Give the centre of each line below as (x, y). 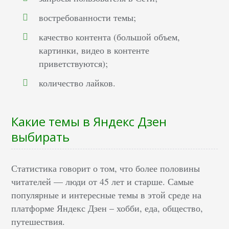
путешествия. (38, 222)
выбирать (41, 137)
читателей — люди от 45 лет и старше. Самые (103, 182)
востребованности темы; (88, 18)
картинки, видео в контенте (94, 50)
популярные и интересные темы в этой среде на (107, 195)
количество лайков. (77, 83)
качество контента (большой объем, (110, 37)
